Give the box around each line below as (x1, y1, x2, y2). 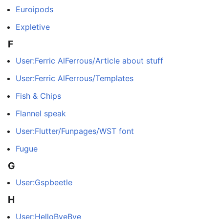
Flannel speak (16, 109, 66, 119)
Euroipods (16, 4, 53, 15)
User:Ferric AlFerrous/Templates (16, 73, 133, 84)
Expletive (16, 22, 50, 32)
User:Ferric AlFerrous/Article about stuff (16, 56, 163, 66)
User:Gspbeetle (16, 177, 72, 188)
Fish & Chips (16, 91, 61, 101)
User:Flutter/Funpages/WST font (16, 126, 134, 136)
